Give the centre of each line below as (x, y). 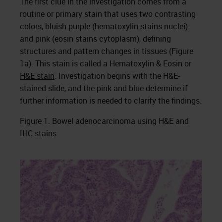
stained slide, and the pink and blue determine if (104, 88)
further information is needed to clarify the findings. (111, 101)
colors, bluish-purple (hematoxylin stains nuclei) (104, 26)
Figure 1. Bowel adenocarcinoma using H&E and (104, 121)
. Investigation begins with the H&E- (117, 76)
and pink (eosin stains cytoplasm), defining (95, 39)
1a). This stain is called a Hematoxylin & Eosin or (106, 63)
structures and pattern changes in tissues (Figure (107, 51)
